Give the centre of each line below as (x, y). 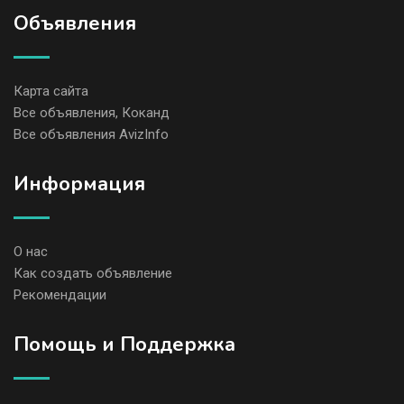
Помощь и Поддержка (124, 344)
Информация (79, 184)
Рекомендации (60, 294)
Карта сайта (51, 91)
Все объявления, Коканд (92, 112)
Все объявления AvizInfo (91, 134)
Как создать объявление (93, 273)
